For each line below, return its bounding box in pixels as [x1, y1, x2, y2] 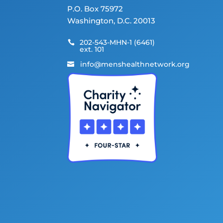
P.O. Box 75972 [67, 3, 123, 13]
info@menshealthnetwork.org [80, 59, 190, 69]
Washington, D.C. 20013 [67, 15, 156, 25]
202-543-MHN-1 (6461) [79, 37, 155, 47]
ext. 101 [79, 44, 104, 54]
